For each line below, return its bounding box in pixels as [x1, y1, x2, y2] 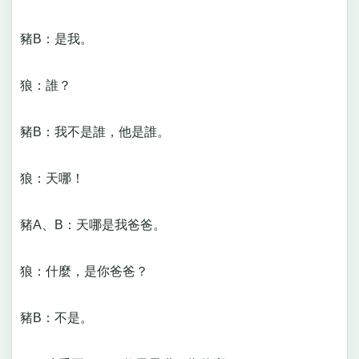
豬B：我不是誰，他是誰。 [19, 125, 183, 139]
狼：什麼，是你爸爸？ [19, 264, 161, 279]
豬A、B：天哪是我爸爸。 [19, 218, 179, 232]
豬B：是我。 [19, 32, 106, 46]
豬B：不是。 [19, 311, 93, 325]
